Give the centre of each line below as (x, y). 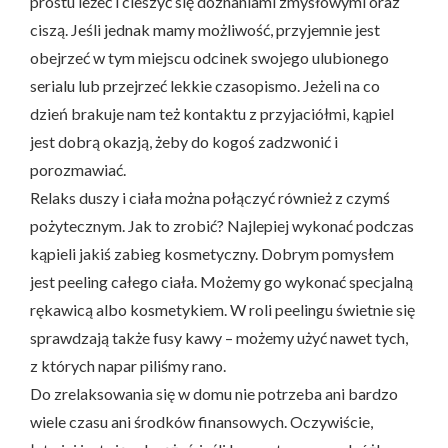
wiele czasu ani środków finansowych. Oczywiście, (201, 421)
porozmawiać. (78, 169)
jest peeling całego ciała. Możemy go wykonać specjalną (221, 281)
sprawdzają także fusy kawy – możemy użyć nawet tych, (219, 337)
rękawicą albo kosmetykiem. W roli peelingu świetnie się (222, 309)
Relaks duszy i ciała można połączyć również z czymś (210, 197)
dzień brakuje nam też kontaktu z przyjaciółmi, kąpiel (212, 113)
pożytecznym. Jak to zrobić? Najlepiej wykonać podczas (222, 225)
